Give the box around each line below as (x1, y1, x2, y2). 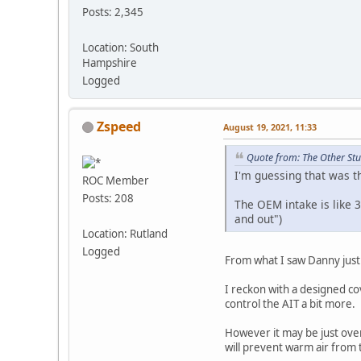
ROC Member (82, 172, 149, 188)
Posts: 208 (82, 190, 134, 205)
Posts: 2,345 (82, 4, 143, 19)
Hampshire (82, 55, 137, 70)
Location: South (82, 39, 159, 55)
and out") (234, 211, 282, 227)
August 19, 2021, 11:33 (223, 120, 317, 133)
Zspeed (97, 117, 141, 135)
